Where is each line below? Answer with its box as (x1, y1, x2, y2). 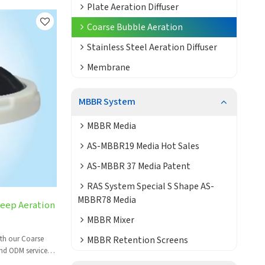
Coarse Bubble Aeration (86, 20, 183, 34)
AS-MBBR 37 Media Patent (86, 160, 190, 173)
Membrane (86, 60, 130, 74)
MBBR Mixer (86, 214, 134, 227)
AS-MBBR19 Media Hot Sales (86, 140, 199, 153)
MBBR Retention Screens (86, 234, 188, 247)
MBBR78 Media (77, 193, 136, 207)
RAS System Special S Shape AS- (86, 180, 214, 193)
